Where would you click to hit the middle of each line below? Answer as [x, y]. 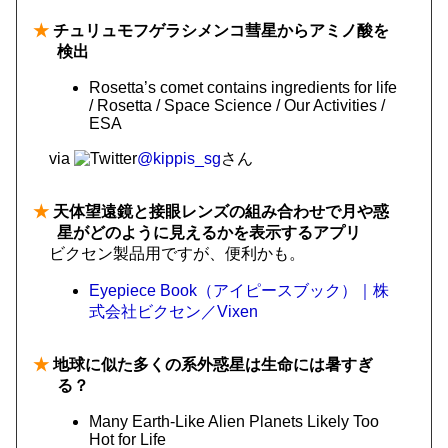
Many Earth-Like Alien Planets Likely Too [234, 421]
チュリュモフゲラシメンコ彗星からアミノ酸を [219, 30]
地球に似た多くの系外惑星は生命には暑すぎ [211, 364]
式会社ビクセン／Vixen [173, 311]
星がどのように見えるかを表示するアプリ [209, 232]
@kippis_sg [179, 158]
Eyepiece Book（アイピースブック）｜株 [239, 290]
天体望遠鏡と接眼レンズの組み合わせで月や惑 [219, 211]
